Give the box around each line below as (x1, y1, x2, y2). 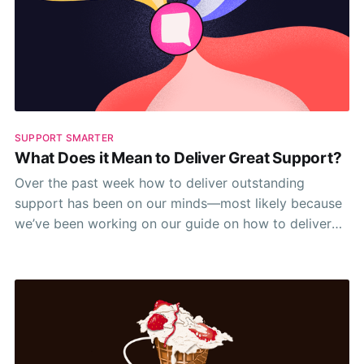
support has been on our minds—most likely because (14, 194, 342, 211)
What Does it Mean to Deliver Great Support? (14, 149, 342, 168)
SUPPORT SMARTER (14, 131, 114, 144)
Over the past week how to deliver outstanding (14, 174, 305, 191)
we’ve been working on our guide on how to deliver (14, 214, 331, 232)
